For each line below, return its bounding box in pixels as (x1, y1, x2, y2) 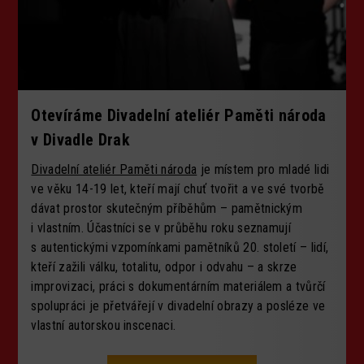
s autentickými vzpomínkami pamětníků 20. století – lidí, (31, 239, 329, 255)
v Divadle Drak (31, 129, 130, 149)
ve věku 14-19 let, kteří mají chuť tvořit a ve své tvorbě (31, 180, 325, 197)
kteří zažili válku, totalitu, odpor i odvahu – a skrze (31, 258, 297, 275)
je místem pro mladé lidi (197, 161, 330, 177)
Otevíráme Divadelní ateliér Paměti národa (31, 105, 327, 125)
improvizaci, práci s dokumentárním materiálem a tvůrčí (31, 278, 326, 294)
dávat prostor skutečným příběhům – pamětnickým (31, 200, 303, 216)
